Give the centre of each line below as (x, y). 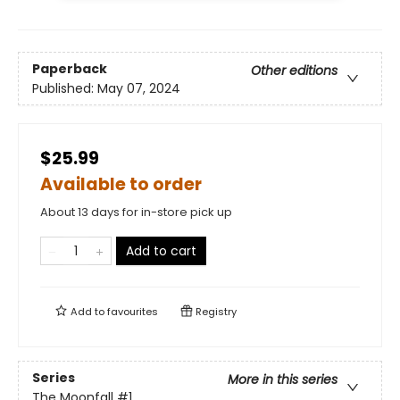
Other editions (294, 70)
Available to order (121, 185)
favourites (133, 312)
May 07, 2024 (139, 88)
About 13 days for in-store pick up (136, 212)
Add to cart (161, 251)
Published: (65, 88)
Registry (215, 312)
